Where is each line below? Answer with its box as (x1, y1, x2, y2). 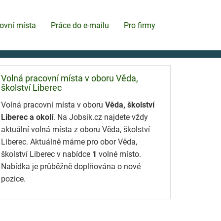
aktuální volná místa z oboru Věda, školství (1, 125, 150, 135)
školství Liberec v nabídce (1, 149, 92, 159)
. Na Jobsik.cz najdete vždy (53, 112, 148, 122)
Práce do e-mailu (51, 20, 109, 30)
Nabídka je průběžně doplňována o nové (1, 162, 141, 172)
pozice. (1, 174, 26, 184)
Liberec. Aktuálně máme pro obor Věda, (1, 137, 137, 147)
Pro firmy (124, 20, 155, 30)
